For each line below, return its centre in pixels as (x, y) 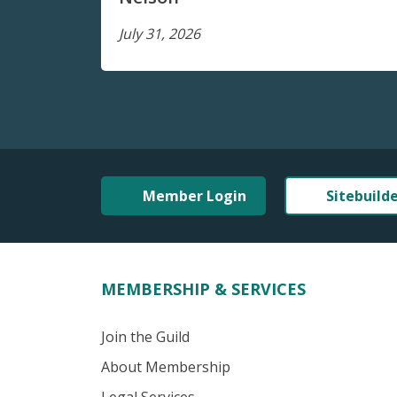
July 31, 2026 (160, 34)
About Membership (166, 367)
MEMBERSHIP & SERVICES (203, 289)
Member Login (195, 196)
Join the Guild (145, 337)
